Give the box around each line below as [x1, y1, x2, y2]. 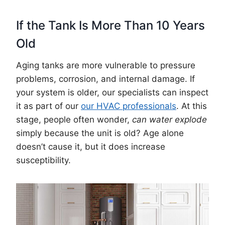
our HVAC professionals [81, 101, 176, 111]
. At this [176, 101, 207, 111]
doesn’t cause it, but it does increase [16, 142, 165, 152]
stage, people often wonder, [16, 115, 132, 125]
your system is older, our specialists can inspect [16, 87, 208, 98]
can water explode [132, 115, 207, 125]
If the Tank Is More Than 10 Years [16, 18, 205, 33]
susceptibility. [16, 155, 71, 166]
